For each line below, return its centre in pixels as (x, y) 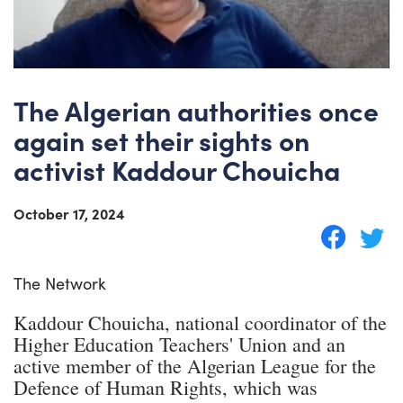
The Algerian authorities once (196, 109)
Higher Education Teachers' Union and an (179, 344)
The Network (60, 283)
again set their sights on (161, 139)
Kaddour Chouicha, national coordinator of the (200, 322)
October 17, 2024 (69, 213)
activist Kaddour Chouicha (177, 169)
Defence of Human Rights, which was (166, 387)
